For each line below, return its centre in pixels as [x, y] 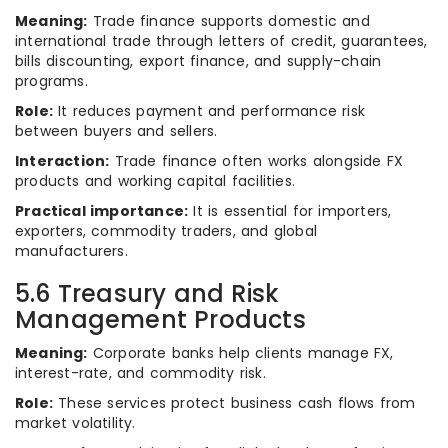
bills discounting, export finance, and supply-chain [198, 61]
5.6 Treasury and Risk [147, 293]
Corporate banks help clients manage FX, [240, 353]
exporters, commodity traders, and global [166, 231]
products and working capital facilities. [155, 181]
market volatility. [75, 423]
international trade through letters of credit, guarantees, [221, 41]
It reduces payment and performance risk [209, 111]
